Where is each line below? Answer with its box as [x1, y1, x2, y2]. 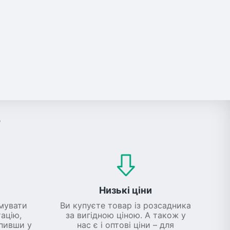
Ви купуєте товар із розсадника [60, 200, 191, 210]
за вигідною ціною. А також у [65, 209, 186, 220]
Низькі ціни [99, 184, 152, 196]
